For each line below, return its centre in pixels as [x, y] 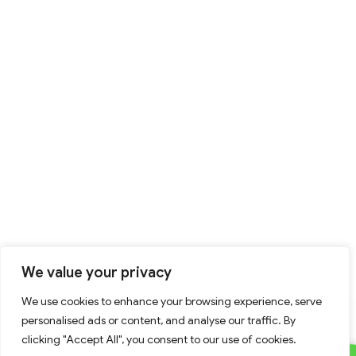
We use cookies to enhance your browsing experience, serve [172, 301]
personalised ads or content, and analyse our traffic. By [159, 320]
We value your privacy [97, 273]
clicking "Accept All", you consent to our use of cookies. [159, 339]
